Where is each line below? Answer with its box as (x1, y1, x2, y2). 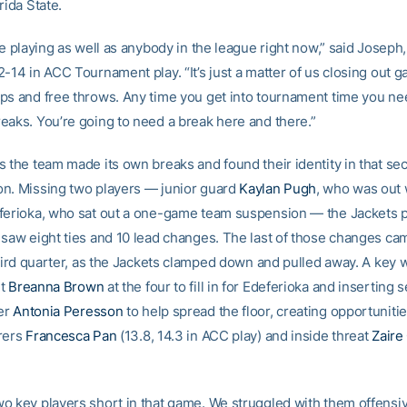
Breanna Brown (8, 278, 104, 295)
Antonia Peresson (13, 303, 124, 320)
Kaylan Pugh (239, 180, 317, 197)
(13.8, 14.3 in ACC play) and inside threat (116, 327, 372, 344)
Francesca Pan (25, 327, 117, 344)
